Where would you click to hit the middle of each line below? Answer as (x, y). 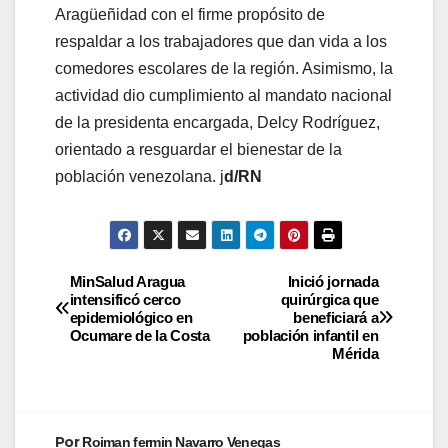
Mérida (355, 353)
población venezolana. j (139, 176)
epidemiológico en (131, 317)
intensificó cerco (125, 299)
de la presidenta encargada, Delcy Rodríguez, (217, 122)
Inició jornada (333, 281)
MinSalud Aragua (127, 281)
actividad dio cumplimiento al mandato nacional (223, 95)
